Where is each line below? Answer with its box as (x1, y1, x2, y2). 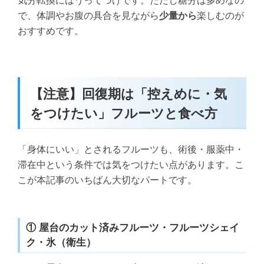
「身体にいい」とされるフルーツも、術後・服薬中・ (17, 144, 244, 155)
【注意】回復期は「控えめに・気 (29, 83, 227, 103)
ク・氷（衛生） (26, 235, 97, 249)
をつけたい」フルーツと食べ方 (29, 103, 217, 122)
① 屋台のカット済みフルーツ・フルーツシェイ (26, 220, 240, 235)
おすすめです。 (17, 25, 84, 36)
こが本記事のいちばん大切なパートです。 (17, 175, 197, 186)
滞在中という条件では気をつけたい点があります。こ (17, 160, 244, 170)
